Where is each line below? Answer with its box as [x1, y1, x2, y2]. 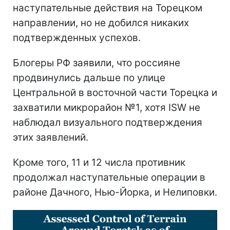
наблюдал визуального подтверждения [13, 116, 202, 128]
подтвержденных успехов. [13, 31, 141, 44]
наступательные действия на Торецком [13, 2, 202, 14]
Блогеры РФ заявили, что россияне [13, 56, 180, 69]
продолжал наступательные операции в [13, 171, 205, 183]
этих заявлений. [13, 131, 88, 143]
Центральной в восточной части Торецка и [13, 86, 217, 99]
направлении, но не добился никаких [13, 16, 189, 29]
